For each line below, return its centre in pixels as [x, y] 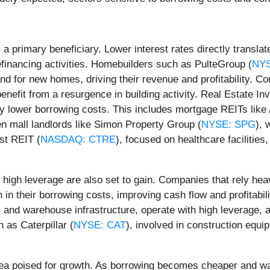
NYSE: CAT [100, 225]
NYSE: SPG [228, 125]
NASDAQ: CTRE [78, 140]
